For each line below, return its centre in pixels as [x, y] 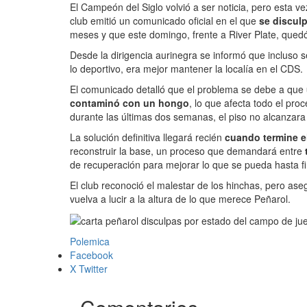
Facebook [91, 255]
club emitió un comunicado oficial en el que [164, 21]
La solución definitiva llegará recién [147, 137]
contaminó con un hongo [130, 103]
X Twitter [89, 269]
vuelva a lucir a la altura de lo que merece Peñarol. [180, 199]
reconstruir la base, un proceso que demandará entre [187, 151]
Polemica [90, 242]
